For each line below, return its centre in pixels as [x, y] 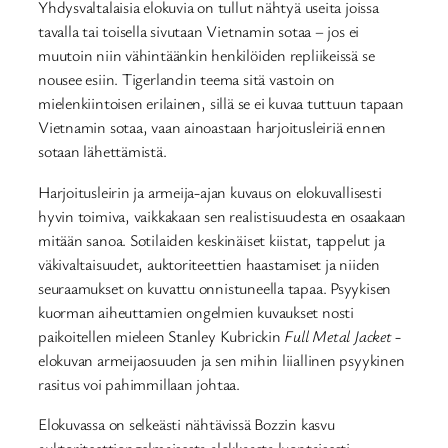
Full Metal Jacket [338, 335]
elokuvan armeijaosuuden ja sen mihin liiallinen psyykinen [221, 359]
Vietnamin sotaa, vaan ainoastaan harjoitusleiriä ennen [212, 127]
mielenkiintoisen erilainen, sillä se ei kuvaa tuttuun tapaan [221, 103]
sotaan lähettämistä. [102, 151]
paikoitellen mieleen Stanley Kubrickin [161, 335]
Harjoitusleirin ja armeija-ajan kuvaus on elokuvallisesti [210, 191]
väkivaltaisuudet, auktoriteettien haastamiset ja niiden [209, 263]
